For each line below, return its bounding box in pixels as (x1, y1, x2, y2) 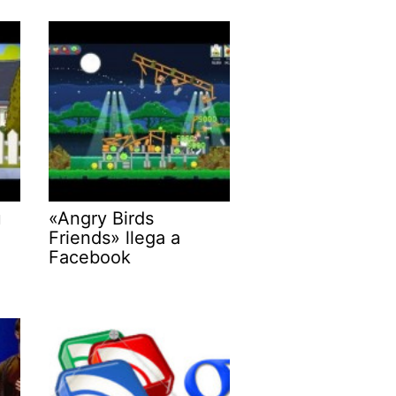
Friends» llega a (49, 227, 181, 249)
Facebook (49, 247, 132, 269)
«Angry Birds (49, 208, 155, 230)
